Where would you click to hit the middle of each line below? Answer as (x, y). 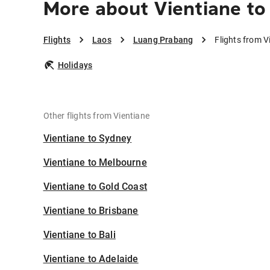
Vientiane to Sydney (87, 139)
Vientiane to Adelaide (91, 259)
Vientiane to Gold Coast (95, 187)
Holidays (75, 65)
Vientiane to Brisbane (91, 211)
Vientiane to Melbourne (95, 163)
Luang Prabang (163, 40)
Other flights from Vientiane (96, 116)
